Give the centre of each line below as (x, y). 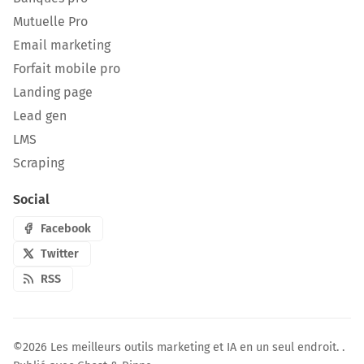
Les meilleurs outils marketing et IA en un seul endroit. (196, 347)
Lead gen (40, 115)
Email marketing (62, 45)
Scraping (39, 162)
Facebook (66, 228)
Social (31, 199)
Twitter (60, 253)
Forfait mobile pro (67, 68)
